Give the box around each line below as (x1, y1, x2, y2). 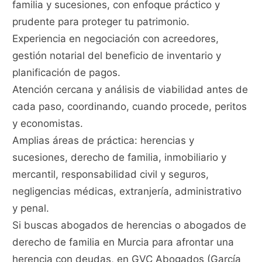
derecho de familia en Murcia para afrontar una (12, 236, 235, 249)
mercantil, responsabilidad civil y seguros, (12, 168, 209, 181)
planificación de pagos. (12, 67, 121, 79)
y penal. (12, 202, 50, 215)
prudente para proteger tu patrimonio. (12, 16, 190, 28)
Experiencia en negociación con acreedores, (12, 33, 219, 45)
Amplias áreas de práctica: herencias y (12, 135, 195, 147)
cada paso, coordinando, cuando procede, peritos (12, 101, 247, 113)
